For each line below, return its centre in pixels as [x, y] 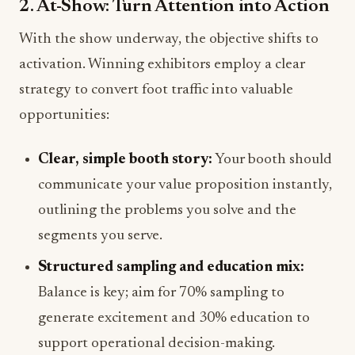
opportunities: [64, 116]
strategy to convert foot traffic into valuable [156, 90]
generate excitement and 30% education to [174, 319]
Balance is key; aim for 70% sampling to [161, 293]
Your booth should [272, 160]
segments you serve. [100, 236]
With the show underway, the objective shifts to [169, 40]
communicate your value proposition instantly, [185, 185]
